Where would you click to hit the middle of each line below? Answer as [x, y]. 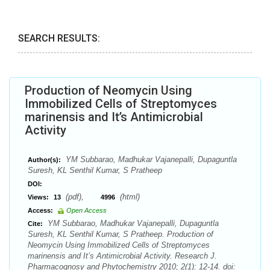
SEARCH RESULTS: [59, 38]
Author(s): [44, 160]
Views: [38, 197]
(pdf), [82, 197]
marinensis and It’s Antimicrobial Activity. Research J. [122, 256]
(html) [129, 197]
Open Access [86, 210]
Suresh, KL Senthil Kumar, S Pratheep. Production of [121, 234]
